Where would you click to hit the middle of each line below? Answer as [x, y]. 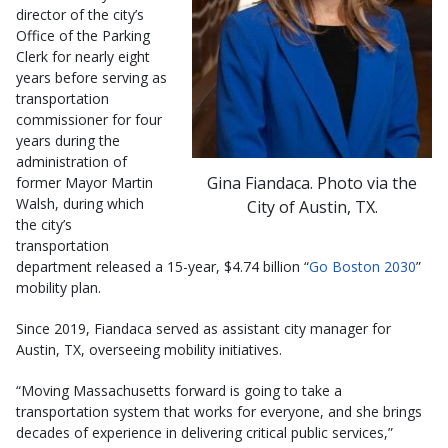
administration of [71, 161]
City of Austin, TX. [312, 206]
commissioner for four [89, 119]
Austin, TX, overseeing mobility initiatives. [149, 349]
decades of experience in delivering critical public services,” [204, 432]
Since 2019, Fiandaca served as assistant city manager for [203, 328]
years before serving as [91, 77]
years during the [68, 140]
